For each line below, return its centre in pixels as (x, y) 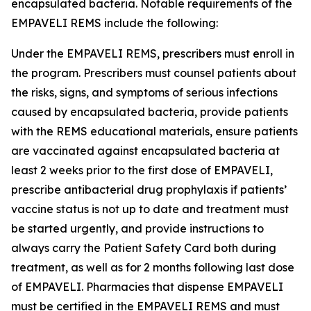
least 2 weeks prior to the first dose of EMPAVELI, (142, 170)
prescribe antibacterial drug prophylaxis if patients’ (149, 190)
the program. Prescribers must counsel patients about (154, 73)
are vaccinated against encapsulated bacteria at (145, 151)
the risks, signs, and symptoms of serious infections (144, 92)
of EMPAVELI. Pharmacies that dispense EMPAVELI (147, 287)
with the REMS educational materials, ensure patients (154, 131)
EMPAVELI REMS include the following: (115, 23)
